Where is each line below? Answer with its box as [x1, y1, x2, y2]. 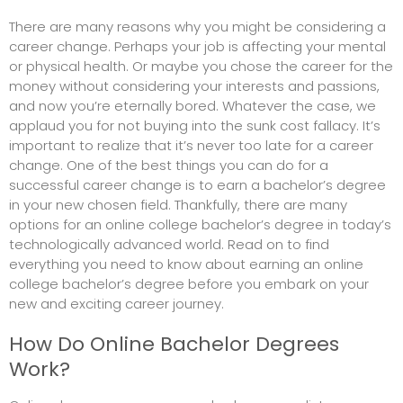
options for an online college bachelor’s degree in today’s [9, 214, 391, 234]
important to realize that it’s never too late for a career [9, 135, 373, 155]
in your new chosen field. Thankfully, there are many [9, 194, 347, 214]
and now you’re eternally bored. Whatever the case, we [9, 95, 376, 115]
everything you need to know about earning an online [9, 254, 363, 273]
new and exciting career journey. [9, 293, 224, 313]
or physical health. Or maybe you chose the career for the [9, 56, 393, 76]
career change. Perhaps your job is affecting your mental [9, 36, 386, 56]
